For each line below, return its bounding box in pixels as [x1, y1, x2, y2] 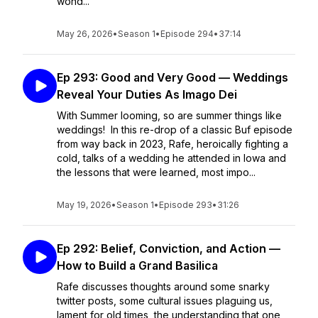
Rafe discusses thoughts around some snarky [57, 280, 270, 292]
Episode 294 [160, 28, 214, 39]
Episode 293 [159, 199, 212, 210]
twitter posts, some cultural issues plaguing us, [57, 295, 273, 307]
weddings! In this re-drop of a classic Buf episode [57, 124, 292, 136]
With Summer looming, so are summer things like [57, 109, 282, 121]
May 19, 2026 [57, 199, 111, 210]
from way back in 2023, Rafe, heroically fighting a [57, 138, 288, 150]
